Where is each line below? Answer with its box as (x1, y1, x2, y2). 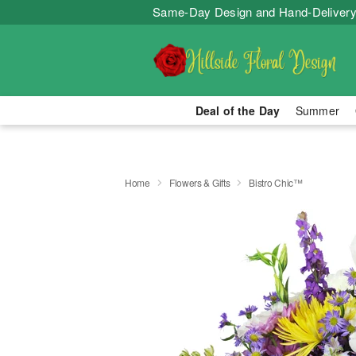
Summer (296, 103, 339, 118)
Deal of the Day (195, 103, 280, 118)
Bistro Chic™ (249, 175, 303, 189)
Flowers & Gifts (168, 175, 230, 189)
